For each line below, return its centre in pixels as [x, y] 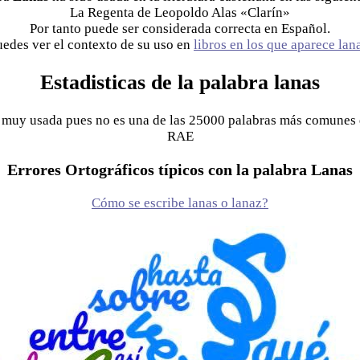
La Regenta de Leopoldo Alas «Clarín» [180, 13]
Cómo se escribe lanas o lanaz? [180, 203]
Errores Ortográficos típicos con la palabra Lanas [180, 169]
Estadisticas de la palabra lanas [180, 83]
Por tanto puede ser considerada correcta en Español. [180, 29]
